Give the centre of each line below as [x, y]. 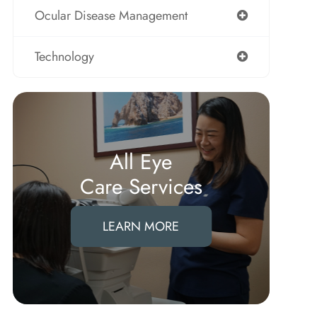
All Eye [141, 162]
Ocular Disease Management [111, 16]
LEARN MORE [141, 226]
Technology [64, 57]
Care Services [141, 186]
